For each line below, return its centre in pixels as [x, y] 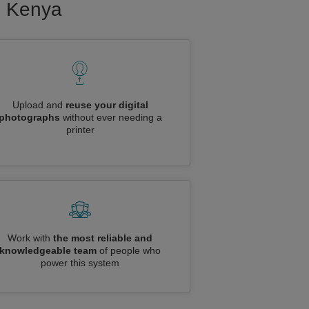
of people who [129, 250]
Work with [30, 238]
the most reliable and [103, 238]
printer [80, 130]
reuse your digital [107, 105]
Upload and [39, 105]
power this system [80, 263]
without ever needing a [111, 117]
